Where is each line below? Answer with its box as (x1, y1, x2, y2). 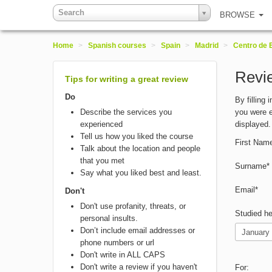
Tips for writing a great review (65, 74, 188, 84)
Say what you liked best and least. (80, 168, 202, 177)
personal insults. (80, 214, 138, 223)
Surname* (235, 161, 270, 171)
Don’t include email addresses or (80, 226, 195, 235)
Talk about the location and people (80, 144, 200, 153)
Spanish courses (88, 41, 146, 50)
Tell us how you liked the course (80, 132, 193, 141)
